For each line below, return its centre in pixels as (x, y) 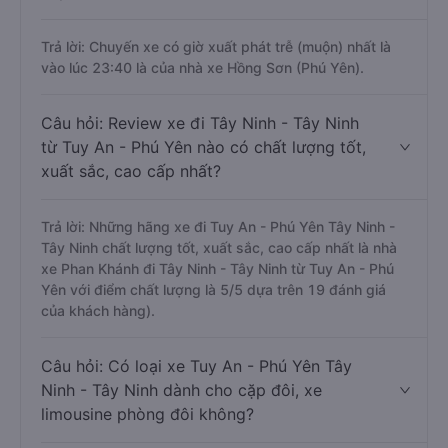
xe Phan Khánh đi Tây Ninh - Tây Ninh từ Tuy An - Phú (217, 268)
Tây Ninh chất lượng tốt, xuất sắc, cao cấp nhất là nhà (219, 247)
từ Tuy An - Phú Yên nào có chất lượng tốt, (203, 147)
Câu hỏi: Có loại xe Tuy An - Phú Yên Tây (196, 366)
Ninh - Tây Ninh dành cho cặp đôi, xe (181, 390)
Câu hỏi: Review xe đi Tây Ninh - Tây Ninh (200, 123)
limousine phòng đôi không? (147, 414)
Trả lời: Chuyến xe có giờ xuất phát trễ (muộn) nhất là (216, 46)
